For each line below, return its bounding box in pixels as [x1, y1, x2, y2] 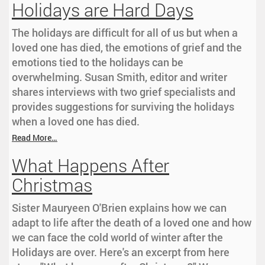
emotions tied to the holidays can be [12, 55, 183, 70]
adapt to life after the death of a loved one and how [12, 215, 251, 230]
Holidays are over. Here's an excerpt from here [12, 245, 230, 260]
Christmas [12, 173, 92, 197]
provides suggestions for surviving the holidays [12, 99, 234, 114]
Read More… [12, 132, 57, 144]
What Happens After [12, 154, 169, 177]
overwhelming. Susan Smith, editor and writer [12, 70, 227, 85]
